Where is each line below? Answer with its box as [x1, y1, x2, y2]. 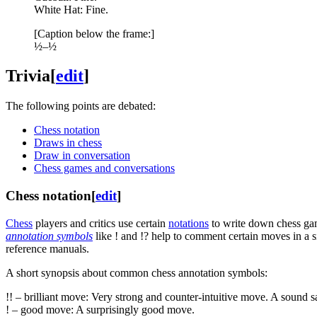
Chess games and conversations [34, 162, 175, 175]
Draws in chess [34, 137, 102, 149]
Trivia [6, 67, 50, 86]
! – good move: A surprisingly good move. [6, 303, 195, 316]
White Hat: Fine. [34, 3, 108, 16]
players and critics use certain [33, 217, 168, 229]
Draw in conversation [34, 149, 130, 162]
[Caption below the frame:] [34, 27, 154, 40]
